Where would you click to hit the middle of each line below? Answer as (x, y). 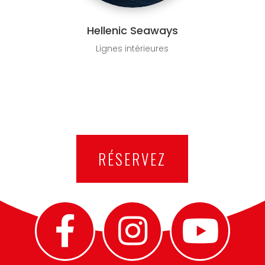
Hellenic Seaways (132, 31)
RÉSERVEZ (132, 159)
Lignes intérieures (132, 49)
